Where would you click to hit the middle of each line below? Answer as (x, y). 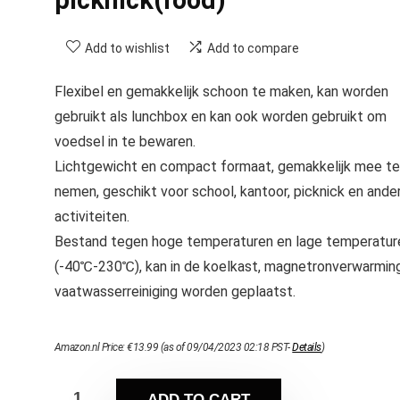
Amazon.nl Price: (91, 347)
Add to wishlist (127, 48)
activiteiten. (92, 216)
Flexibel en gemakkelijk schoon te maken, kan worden (221, 91)
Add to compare (253, 48)
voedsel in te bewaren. (125, 141)
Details (307, 347)
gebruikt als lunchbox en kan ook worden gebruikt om (220, 116)
